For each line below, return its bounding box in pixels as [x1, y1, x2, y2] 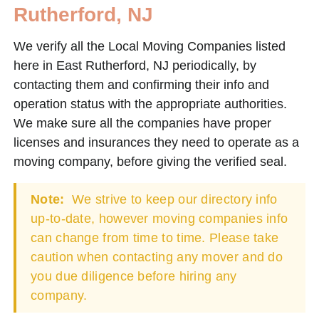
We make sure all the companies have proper [14, 115, 271, 130]
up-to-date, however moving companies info [31, 211, 288, 226]
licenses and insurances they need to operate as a [14, 135, 299, 150]
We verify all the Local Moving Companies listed [14, 38, 286, 53]
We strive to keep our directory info [68, 192, 278, 206]
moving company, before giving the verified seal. [14, 154, 287, 169]
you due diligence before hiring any [31, 268, 237, 283]
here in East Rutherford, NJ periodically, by [14, 58, 256, 73]
